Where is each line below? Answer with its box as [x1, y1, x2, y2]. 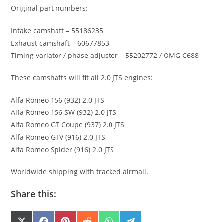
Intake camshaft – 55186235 [11, 26, 104, 36]
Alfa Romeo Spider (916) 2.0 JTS [11, 145, 114, 155]
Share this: [11, 188, 56, 200]
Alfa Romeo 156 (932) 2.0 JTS [11, 95, 105, 105]
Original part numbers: [11, 3, 88, 13]
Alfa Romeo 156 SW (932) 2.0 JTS [11, 108, 117, 117]
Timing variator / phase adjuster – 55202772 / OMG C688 [11, 51, 199, 60]
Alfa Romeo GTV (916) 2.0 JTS [11, 132, 106, 142]
